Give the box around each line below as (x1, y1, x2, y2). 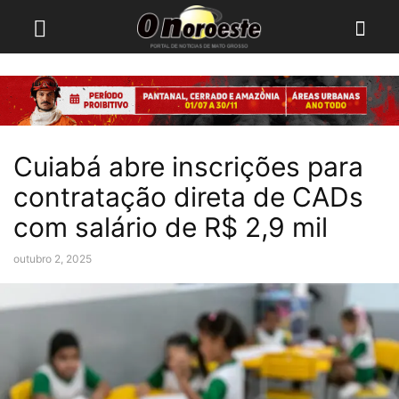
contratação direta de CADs (13, 181, 363, 213)
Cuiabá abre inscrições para (13, 151, 363, 183)
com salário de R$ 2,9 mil (13, 211, 328, 243)
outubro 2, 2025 (13, 252, 92, 265)
